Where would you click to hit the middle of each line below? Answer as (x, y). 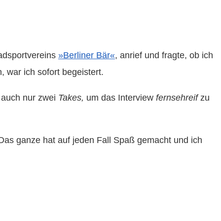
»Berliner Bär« (87, 55)
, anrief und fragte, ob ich (164, 55)
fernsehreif (177, 97)
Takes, (71, 97)
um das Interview (120, 97)
